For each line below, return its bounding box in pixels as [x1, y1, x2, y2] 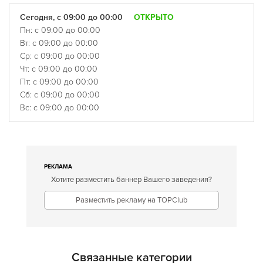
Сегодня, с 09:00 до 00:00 [20, 12, 125, 22]
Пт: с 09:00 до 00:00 [20, 77, 99, 87]
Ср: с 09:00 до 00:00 [20, 51, 100, 61]
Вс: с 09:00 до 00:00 [20, 103, 99, 113]
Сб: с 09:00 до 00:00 [20, 90, 100, 100]
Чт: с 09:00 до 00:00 [20, 64, 97, 74]
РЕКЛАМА [44, 163, 72, 170]
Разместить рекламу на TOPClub [76, 195, 187, 205]
